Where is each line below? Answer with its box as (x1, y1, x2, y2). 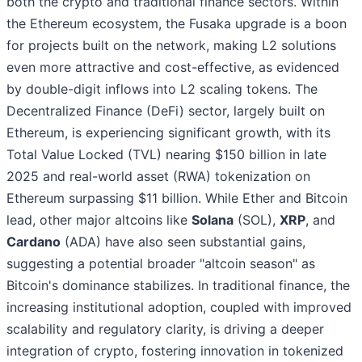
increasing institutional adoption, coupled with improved (6, 299, 351, 316)
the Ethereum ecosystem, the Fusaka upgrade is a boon (6, 15, 347, 32)
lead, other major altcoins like (6, 212, 192, 229)
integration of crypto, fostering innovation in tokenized (6, 343, 343, 360)
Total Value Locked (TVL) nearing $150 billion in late (6, 146, 326, 163)
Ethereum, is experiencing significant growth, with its (6, 124, 330, 141)
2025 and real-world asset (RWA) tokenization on (6, 168, 310, 185)
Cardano (6, 234, 61, 250)
